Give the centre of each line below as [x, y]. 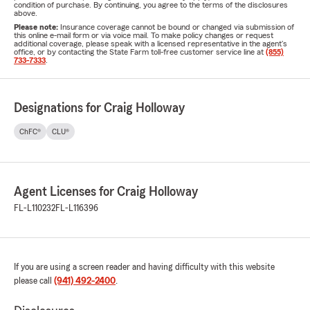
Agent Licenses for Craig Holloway [106, 192]
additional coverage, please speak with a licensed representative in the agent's [151, 44]
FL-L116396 [77, 208]
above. [26, 13]
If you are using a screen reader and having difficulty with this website [144, 267]
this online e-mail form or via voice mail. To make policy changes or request [144, 35]
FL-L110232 [35, 208]
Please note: [37, 27]
